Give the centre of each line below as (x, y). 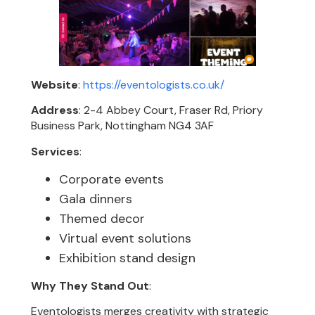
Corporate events (112, 179)
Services (56, 151)
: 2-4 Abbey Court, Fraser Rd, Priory (171, 110)
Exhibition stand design (128, 258)
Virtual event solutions (126, 238)
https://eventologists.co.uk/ (154, 84)
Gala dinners (96, 199)
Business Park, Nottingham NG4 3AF (123, 126)
